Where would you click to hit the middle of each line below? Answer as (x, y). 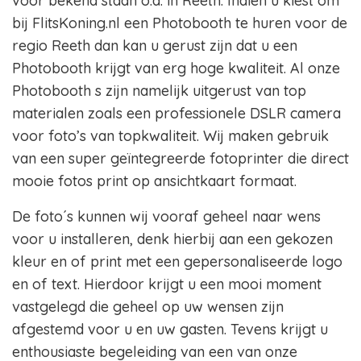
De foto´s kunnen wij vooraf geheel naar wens (166, 217)
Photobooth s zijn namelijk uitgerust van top (159, 91)
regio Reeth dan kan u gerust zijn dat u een (155, 46)
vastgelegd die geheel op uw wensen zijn (148, 307)
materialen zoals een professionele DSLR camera (176, 114)
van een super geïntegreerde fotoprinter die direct (180, 159)
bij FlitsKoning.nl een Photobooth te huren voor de (180, 23)
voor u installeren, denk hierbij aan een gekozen (172, 239)
